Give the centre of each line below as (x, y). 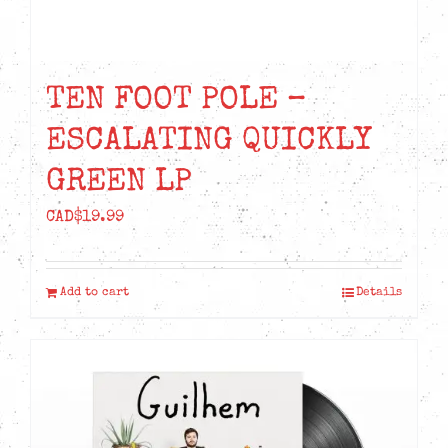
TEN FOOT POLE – (176, 101)
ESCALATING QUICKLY (209, 142)
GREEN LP (119, 183)
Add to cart (94, 292)
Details (379, 292)
